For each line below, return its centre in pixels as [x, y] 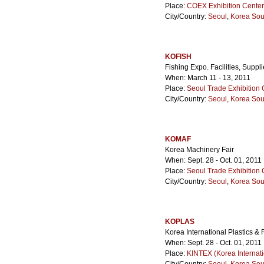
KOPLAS [180, 222]
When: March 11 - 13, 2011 [208, 78]
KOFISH [178, 57]
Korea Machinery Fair [199, 150]
